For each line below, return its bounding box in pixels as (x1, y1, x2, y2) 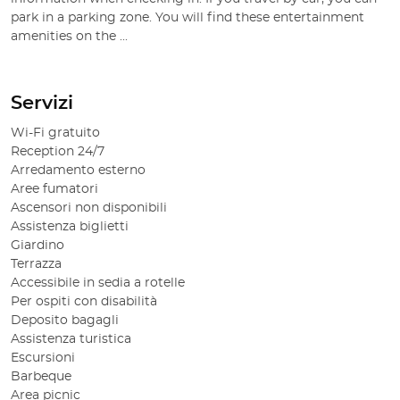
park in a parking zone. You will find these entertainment (11, 12, 364, 25)
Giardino (11, 239, 64, 253)
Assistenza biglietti (11, 221, 129, 234)
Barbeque (11, 371, 71, 384)
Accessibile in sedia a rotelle (11, 277, 185, 290)
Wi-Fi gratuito (11, 127, 100, 140)
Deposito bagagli (11, 314, 119, 328)
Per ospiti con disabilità (11, 296, 157, 309)
